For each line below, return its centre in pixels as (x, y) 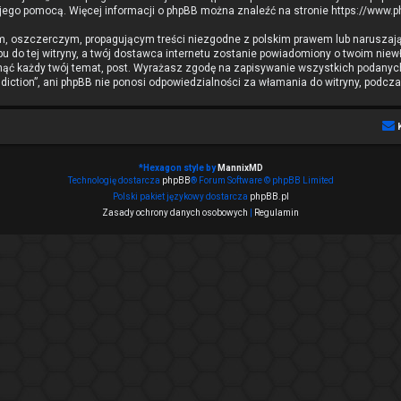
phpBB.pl (269, 196)
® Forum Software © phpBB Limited (262, 180)
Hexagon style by (180, 168)
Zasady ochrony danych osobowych (175, 213)
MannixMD (240, 168)
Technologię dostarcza (115, 180)
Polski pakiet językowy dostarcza (181, 196)
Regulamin (277, 213)
